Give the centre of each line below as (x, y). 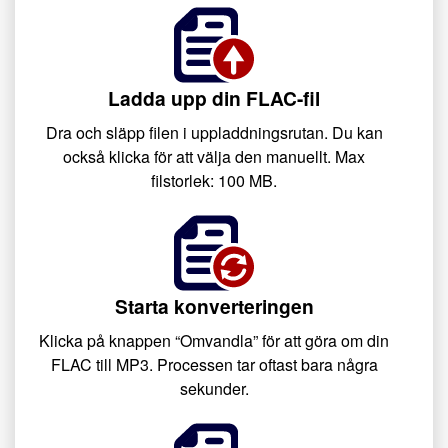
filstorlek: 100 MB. (214, 180)
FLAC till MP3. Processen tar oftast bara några (214, 364)
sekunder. (214, 388)
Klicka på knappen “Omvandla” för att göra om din (214, 340)
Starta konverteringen (214, 306)
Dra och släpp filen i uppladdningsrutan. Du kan (214, 132)
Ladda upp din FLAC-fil (214, 98)
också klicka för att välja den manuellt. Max (214, 156)
